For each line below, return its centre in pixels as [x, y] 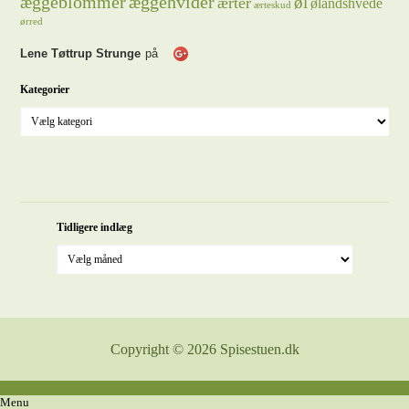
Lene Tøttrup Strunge [81, 53]
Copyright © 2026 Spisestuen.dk [204, 349]
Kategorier [45, 89]
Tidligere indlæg [95, 227]
